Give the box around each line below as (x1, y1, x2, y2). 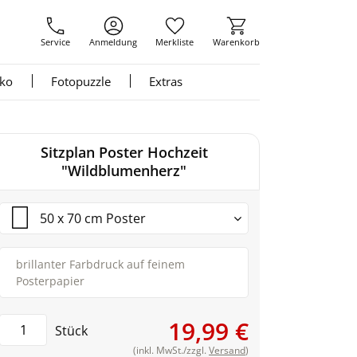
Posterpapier (16, 273, 84, 288)
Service (41, 36, 70, 48)
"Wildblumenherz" (61, 161, 186, 180)
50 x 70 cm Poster (40, 210, 146, 227)
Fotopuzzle (51, 73, 111, 89)
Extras (149, 73, 182, 89)
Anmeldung (88, 36, 137, 48)
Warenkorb (212, 36, 260, 48)
